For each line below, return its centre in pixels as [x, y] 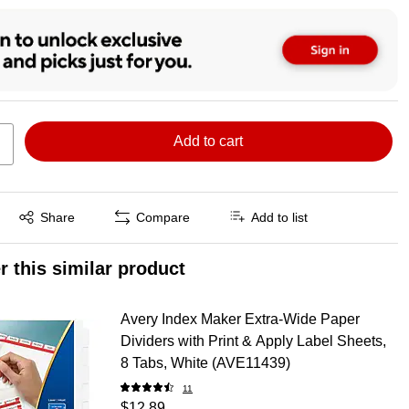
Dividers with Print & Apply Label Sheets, [253, 341]
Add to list [280, 218]
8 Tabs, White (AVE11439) [205, 362]
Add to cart [209, 141]
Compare [163, 218]
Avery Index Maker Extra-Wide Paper [240, 319]
